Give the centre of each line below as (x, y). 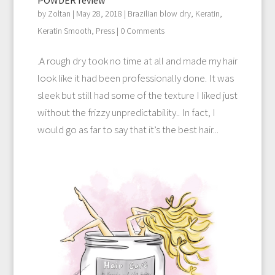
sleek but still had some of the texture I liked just (137, 95)
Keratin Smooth (64, 30)
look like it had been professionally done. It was (135, 78)
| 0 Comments (139, 30)
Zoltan (59, 13)
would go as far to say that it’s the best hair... (128, 129)
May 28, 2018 (99, 13)
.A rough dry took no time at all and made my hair (137, 60)
